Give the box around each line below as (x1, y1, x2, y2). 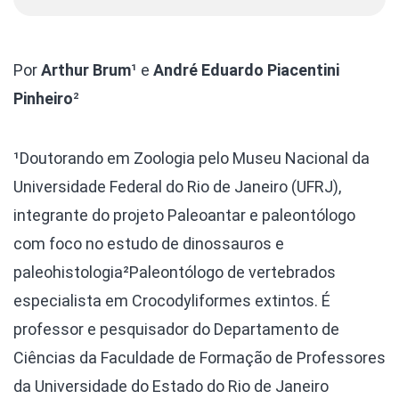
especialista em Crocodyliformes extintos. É (13, 291, 330, 311)
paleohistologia (13, 263, 123, 282)
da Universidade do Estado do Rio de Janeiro (13, 377, 329, 396)
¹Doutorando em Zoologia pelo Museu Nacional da (13, 149, 370, 168)
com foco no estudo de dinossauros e (13, 234, 284, 254)
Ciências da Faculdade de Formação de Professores (13, 348, 386, 368)
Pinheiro (13, 89, 73, 109)
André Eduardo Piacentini (153, 61, 339, 80)
